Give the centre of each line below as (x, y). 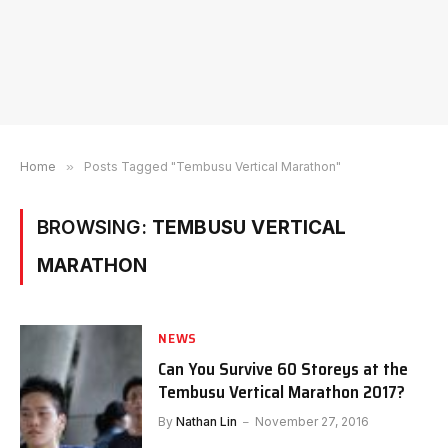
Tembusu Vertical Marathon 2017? (282, 392)
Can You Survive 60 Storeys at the (283, 369)
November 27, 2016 (312, 421)
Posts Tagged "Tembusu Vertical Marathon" (212, 166)
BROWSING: (94, 227)
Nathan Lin (207, 421)
